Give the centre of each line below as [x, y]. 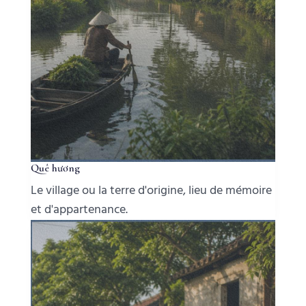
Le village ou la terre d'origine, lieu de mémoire [151, 191]
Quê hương [55, 168]
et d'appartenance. [79, 210]
